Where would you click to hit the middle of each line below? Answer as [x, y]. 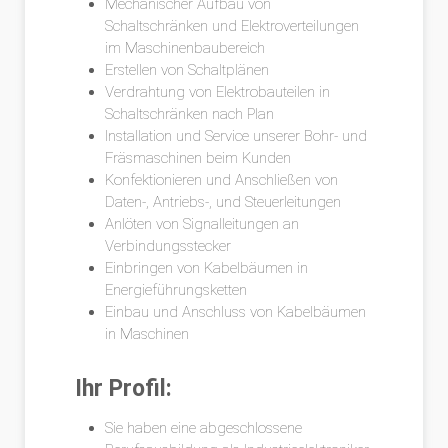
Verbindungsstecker [168, 246]
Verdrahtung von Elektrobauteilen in [217, 92]
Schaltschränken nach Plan [189, 114]
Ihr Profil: [123, 388]
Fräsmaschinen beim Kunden [198, 158]
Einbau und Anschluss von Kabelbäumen [235, 312]
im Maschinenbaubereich [185, 48]
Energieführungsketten [176, 290]
